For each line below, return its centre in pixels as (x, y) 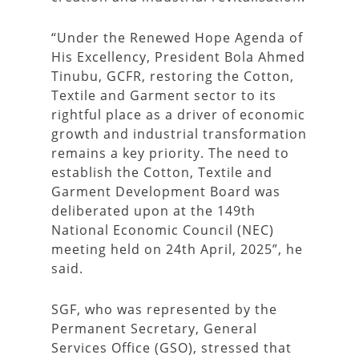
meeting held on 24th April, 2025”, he (177, 249)
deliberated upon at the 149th (153, 211)
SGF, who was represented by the (164, 309)
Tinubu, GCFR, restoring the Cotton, (173, 76)
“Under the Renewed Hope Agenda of (177, 38)
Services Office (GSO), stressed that (171, 348)
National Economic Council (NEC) (163, 230)
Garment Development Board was (166, 192)
